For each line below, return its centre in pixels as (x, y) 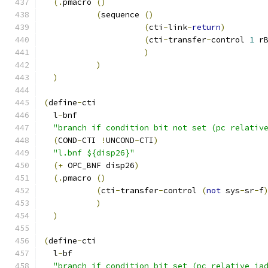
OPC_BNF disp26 (99, 165)
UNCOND (120, 140)
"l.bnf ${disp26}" (94, 153)
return (206, 27)
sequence (123, 15)
